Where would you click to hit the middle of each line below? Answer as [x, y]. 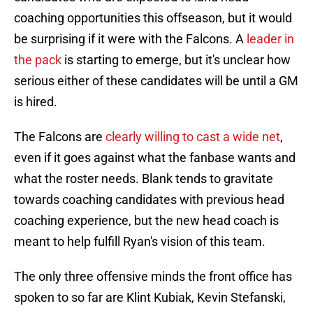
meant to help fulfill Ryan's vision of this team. [140, 242]
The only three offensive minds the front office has [153, 277]
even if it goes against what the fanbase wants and [155, 158]
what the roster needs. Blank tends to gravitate [144, 179]
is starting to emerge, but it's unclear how [176, 60]
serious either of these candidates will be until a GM [156, 81]
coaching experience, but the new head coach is [146, 221]
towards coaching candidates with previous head [149, 200]
